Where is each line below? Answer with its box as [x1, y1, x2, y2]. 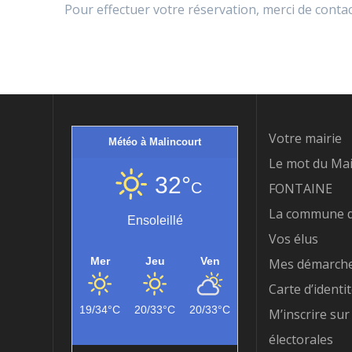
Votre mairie [268, 130, 342, 148]
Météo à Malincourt [108, 136, 202, 148]
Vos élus [268, 230, 318, 248]
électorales [268, 331, 333, 349]
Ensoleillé [126, 214, 183, 228]
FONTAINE [268, 180, 332, 198]
